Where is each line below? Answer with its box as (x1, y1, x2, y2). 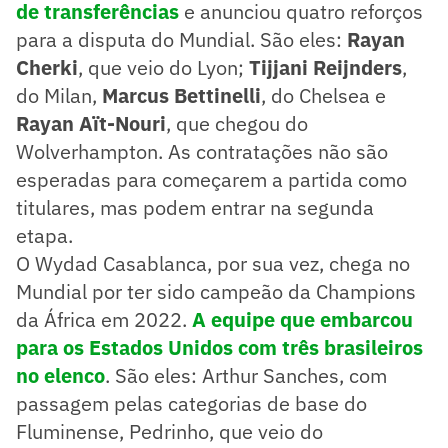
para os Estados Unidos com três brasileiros (16, 333, 423, 361)
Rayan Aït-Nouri (16, 109, 166, 137)
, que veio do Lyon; (78, 53, 249, 81)
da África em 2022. (16, 305, 192, 333)
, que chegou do (166, 109, 308, 137)
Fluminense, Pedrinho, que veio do (16, 417, 323, 445)
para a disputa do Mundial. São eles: (16, 25, 347, 53)
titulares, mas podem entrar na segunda (16, 193, 374, 221)
